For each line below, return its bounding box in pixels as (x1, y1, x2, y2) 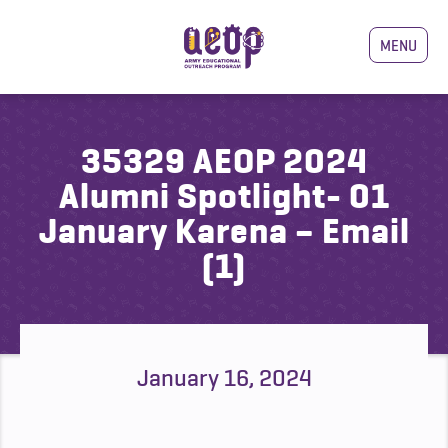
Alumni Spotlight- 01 (58, 176, 390, 216)
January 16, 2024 (136, 364, 312, 391)
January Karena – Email (38, 211, 410, 251)
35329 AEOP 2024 (80, 141, 368, 181)
